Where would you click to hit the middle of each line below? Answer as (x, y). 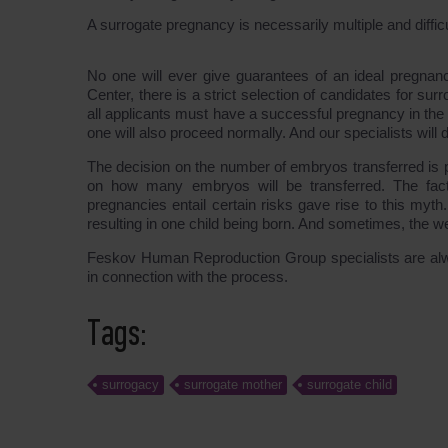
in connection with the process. (187, 276)
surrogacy (130, 384)
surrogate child (349, 384)
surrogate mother (233, 384)
